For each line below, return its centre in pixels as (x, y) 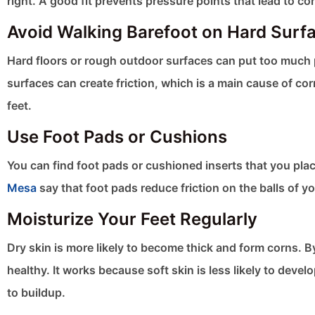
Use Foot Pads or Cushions (117, 137)
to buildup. (36, 293)
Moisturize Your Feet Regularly (132, 219)
